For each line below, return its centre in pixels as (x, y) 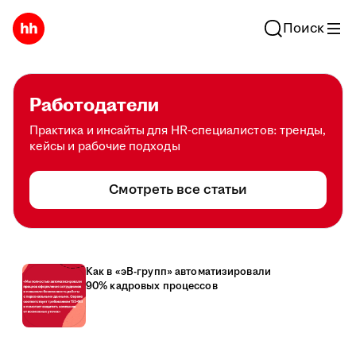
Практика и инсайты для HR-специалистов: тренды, (178, 131)
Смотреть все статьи (178, 190)
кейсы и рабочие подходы (105, 147)
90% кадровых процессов (152, 286)
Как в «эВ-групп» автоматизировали (178, 272)
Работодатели (94, 106)
